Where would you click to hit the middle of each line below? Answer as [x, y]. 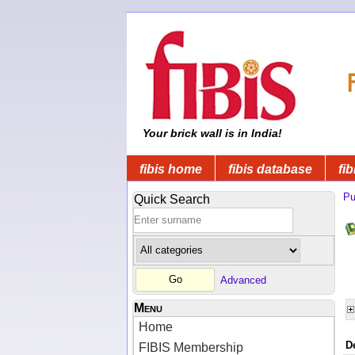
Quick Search [172, 199]
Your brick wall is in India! [211, 133]
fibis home [171, 169]
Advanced [243, 280]
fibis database [270, 169]
